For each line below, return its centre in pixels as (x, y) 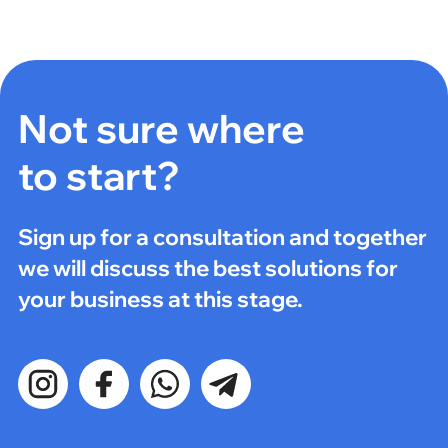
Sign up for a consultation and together (222, 237)
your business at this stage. (160, 299)
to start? (98, 174)
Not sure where (161, 127)
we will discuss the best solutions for (207, 268)
